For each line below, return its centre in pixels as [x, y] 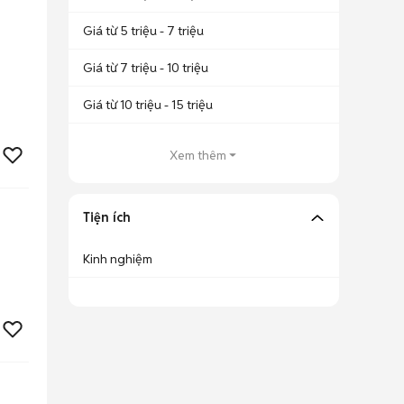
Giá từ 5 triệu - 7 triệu [143, 31]
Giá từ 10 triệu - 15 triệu [148, 105]
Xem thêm [197, 155]
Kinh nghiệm [118, 259]
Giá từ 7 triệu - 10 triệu [146, 68]
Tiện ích [107, 217]
